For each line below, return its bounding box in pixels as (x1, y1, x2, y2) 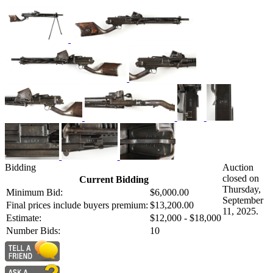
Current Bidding (79, 174, 149, 185)
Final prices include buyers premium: (6, 200, 148, 211)
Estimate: (6, 213, 41, 224)
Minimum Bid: (6, 187, 63, 198)
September (222, 195, 263, 206)
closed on (222, 173, 259, 184)
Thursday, (222, 184, 261, 195)
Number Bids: (6, 225, 60, 236)
